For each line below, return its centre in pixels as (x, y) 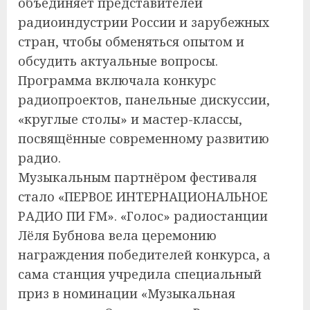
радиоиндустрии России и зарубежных (144, 22)
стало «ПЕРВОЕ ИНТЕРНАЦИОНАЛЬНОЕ (143, 197)
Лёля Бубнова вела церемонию (117, 236)
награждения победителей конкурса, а (144, 255)
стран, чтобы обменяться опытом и (131, 42)
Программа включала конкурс (117, 81)
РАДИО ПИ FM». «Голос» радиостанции (143, 216)
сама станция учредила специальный (140, 274)
